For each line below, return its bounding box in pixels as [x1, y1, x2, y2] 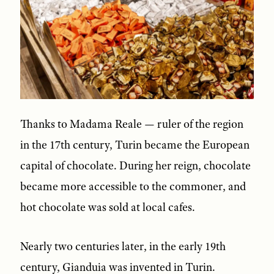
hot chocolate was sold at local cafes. [20, 200, 195, 215]
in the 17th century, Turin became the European [20, 138, 250, 153]
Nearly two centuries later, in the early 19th [20, 239, 226, 254]
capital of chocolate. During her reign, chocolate [20, 158, 251, 174]
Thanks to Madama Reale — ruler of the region [20, 117, 243, 132]
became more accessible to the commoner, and [20, 179, 246, 194]
